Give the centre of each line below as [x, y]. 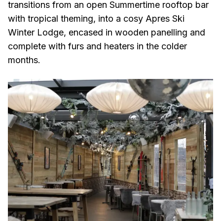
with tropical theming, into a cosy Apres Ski [96, 19]
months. [24, 60]
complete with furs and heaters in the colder [97, 46]
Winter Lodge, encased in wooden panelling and [107, 33]
